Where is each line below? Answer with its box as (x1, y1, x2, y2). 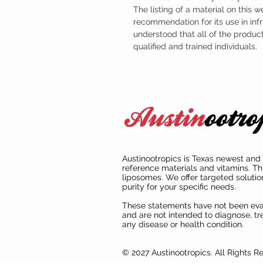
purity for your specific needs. (122, 181, 238, 191)
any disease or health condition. (122, 219, 244, 229)
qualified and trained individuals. (133, 41, 257, 51)
